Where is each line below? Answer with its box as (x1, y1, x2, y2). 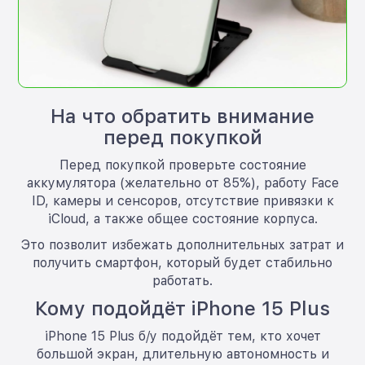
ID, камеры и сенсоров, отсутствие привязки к (31, 193, 334, 209)
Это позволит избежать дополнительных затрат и (21, 237, 344, 253)
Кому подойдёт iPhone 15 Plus (35, 297, 330, 321)
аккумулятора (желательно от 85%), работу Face (26, 175, 339, 191)
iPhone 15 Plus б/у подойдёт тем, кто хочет (44, 328, 321, 345)
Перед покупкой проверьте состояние (59, 157, 306, 174)
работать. (152, 273, 213, 289)
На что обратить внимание (51, 104, 314, 129)
